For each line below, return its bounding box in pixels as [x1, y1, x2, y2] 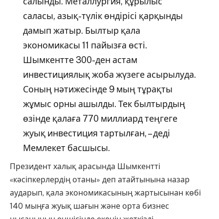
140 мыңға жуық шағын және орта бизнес [10, 201, 169, 211]
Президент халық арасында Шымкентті [10, 162, 160, 172]
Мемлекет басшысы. [22, 143, 110, 153]
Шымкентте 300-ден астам [22, 55, 137, 66]
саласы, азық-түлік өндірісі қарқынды [22, 11, 183, 22]
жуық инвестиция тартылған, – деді [22, 128, 170, 139]
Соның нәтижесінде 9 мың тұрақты [22, 84, 173, 95]
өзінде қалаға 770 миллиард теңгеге [22, 113, 177, 124]
